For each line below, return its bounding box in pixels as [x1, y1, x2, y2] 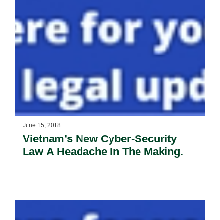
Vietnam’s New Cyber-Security [23, 133, 177, 145]
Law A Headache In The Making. [23, 145, 183, 158]
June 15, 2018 [23, 122, 61, 129]
